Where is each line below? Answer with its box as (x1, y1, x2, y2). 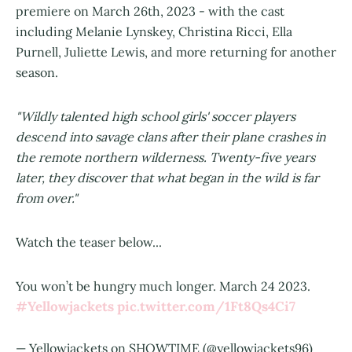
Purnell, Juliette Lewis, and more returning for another (16, 43, 336, 60)
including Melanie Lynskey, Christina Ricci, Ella (16, 23, 292, 39)
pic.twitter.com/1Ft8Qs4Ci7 (117, 297, 295, 315)
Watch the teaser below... (16, 233, 165, 250)
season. (16, 64, 58, 80)
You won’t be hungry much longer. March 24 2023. (16, 277, 310, 294)
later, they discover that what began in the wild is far (16, 169, 319, 185)
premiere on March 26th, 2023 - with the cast (16, 2, 284, 19)
